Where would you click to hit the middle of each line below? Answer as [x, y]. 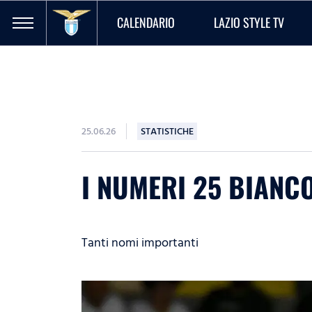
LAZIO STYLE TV [249, 22]
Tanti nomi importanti [140, 243]
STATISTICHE [167, 131]
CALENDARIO [146, 22]
